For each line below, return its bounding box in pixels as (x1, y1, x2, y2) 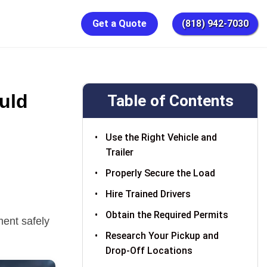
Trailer (105, 147, 134, 158)
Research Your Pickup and (105, 230, 219, 241)
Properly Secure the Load (105, 167, 216, 179)
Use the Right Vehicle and (105, 132, 218, 143)
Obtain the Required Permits (105, 209, 229, 221)
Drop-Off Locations (105, 245, 193, 256)
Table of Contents (107, 92, 234, 110)
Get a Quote (92, 18, 147, 29)
